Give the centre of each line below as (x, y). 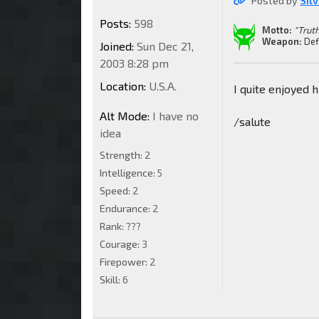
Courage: (121, 244)
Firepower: (125, 261)
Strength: (122, 155)
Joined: (117, 46)
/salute (252, 121)
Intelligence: (129, 172)
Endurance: (126, 208)
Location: (123, 85)
